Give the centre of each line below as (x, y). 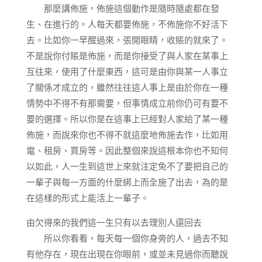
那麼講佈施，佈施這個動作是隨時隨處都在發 (123, 8)
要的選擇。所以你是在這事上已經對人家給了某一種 (127, 119)
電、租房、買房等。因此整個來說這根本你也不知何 (127, 150)
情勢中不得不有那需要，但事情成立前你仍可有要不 (127, 103)
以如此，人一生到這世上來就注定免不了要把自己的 (127, 166)
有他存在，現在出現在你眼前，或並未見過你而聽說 (127, 254)
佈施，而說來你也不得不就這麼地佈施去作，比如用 (127, 135)
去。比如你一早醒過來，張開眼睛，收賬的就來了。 (127, 40)
